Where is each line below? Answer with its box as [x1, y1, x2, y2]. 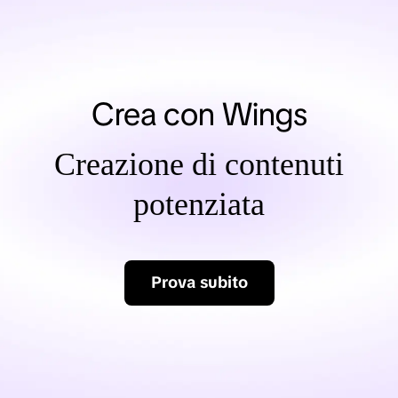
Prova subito [150, 268, 248, 287]
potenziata [133, 181, 265, 218]
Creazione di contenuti [54, 141, 344, 178]
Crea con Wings [91, 91, 307, 128]
